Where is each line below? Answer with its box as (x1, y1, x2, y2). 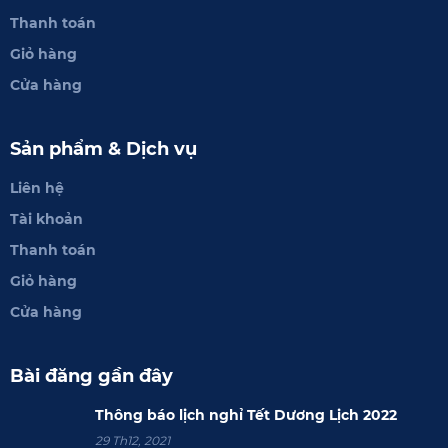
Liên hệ (10, 178, 64, 197)
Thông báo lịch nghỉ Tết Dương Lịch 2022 (95, 405, 397, 424)
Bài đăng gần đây (10, 364, 173, 387)
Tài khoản (10, 209, 83, 228)
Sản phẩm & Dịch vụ (10, 137, 197, 160)
